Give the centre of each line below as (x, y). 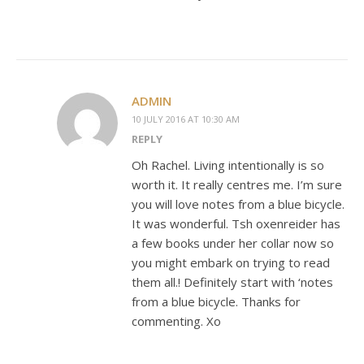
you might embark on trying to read (231, 262)
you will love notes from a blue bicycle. (238, 204)
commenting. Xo (176, 321)
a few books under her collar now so (233, 243)
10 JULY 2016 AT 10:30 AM (186, 119)
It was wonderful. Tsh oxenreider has (236, 223)
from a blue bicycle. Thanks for (216, 301)
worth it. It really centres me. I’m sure (237, 184)
